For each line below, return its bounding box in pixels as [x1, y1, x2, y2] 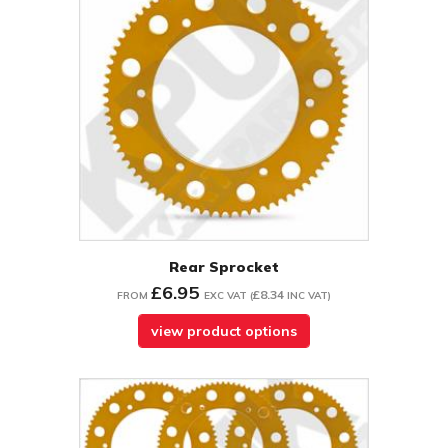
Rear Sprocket [169, 258, 279, 277]
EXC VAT [204, 289, 247, 303]
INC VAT [287, 289, 328, 303]
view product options [151, 322, 297, 341]
